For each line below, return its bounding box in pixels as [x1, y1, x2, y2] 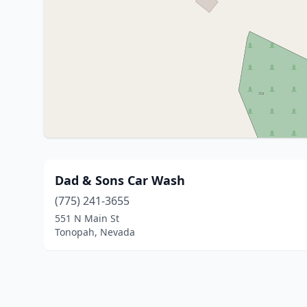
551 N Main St [55, 212, 119, 225]
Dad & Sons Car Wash [55, 172, 185, 188]
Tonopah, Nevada [55, 225, 135, 238]
